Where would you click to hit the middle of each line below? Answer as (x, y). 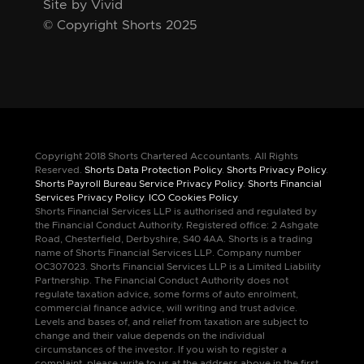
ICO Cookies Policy (193, 198)
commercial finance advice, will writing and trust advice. (166, 308)
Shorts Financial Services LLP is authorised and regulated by (175, 212)
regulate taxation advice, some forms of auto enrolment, (166, 295)
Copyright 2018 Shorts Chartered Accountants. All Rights (166, 156)
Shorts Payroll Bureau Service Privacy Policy (139, 184)
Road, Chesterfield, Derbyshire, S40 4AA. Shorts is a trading (173, 239)
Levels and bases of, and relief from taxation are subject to (171, 322)
